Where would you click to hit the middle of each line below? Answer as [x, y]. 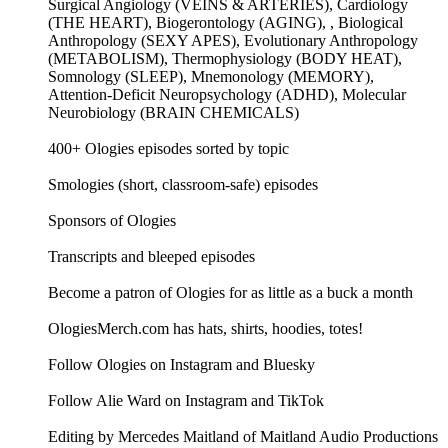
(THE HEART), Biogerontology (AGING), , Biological [225, 22]
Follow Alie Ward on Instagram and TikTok [186, 400]
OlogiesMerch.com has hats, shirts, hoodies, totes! [205, 328]
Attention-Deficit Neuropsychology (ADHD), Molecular [227, 94]
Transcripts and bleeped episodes [151, 256]
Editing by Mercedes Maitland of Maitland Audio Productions [243, 436]
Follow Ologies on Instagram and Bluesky [181, 364]
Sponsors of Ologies [112, 220]
